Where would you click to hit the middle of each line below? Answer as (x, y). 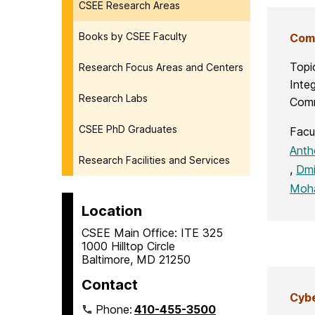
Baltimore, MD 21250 (136, 259)
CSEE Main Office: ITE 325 (152, 232)
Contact (110, 284)
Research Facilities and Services (154, 160)
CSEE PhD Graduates (128, 129)
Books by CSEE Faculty (133, 36)
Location (112, 211)
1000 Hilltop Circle (128, 246)
